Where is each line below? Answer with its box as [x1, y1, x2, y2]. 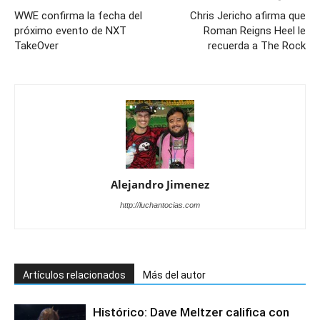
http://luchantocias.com [120, 200, 200, 209]
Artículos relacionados [23, 269, 126, 281]
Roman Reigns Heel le [204, 24, 306, 37]
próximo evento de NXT [14, 24, 126, 37]
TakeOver [14, 39, 59, 52]
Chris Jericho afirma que [190, 9, 306, 22]
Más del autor [143, 269, 206, 281]
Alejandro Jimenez [111, 176, 209, 191]
